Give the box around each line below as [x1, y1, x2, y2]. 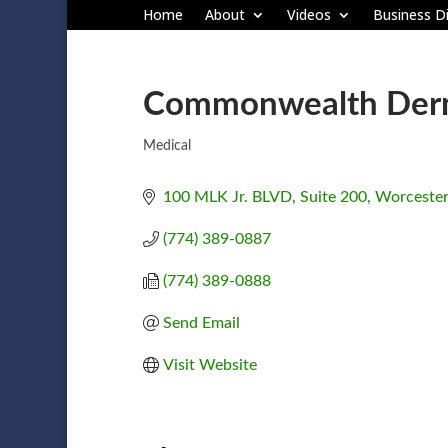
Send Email [162, 314, 240, 331]
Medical [142, 138, 191, 153]
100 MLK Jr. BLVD [162, 188, 292, 205]
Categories [141, 145, 237, 165]
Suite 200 [299, 188, 367, 205]
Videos [286, 5, 331, 25]
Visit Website [162, 356, 257, 373]
